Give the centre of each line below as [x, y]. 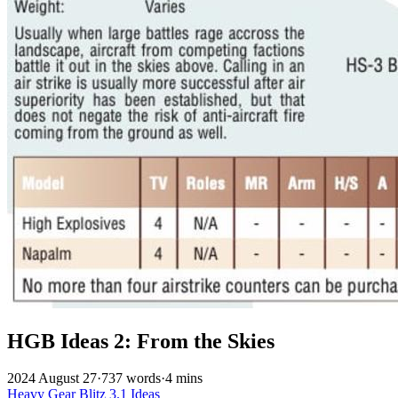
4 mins [184, 378]
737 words [131, 378]
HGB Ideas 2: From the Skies [141, 341]
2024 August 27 [52, 378]
